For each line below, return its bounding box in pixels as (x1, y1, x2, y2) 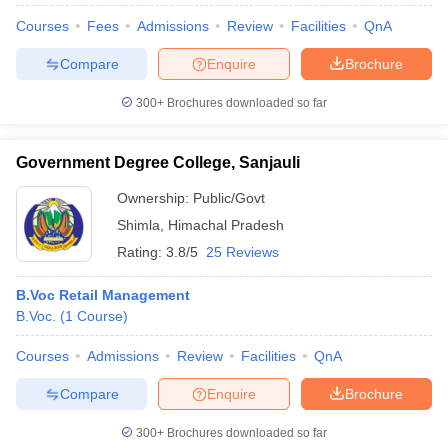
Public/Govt (193, 190, 265, 206)
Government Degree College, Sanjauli (16, 154, 300, 171)
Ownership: (117, 190, 193, 206)
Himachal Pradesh (168, 217, 284, 233)
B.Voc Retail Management (16, 287, 190, 303)
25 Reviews (206, 244, 279, 260)
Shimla (117, 217, 160, 233)
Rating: (117, 244, 166, 260)
